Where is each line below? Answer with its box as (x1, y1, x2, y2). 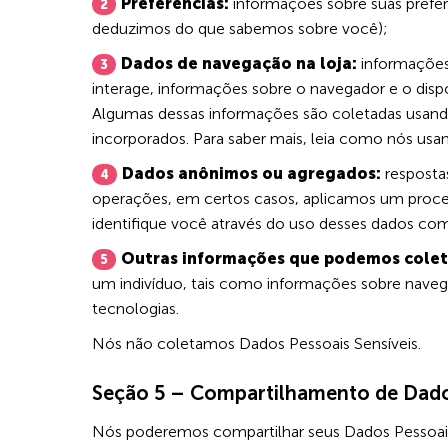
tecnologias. (92, 299, 179, 319)
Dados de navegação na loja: (121, 54, 357, 74)
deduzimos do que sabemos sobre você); (92, 19, 388, 39)
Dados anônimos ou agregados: (122, 164, 381, 184)
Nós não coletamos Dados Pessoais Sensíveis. (92, 334, 421, 354)
